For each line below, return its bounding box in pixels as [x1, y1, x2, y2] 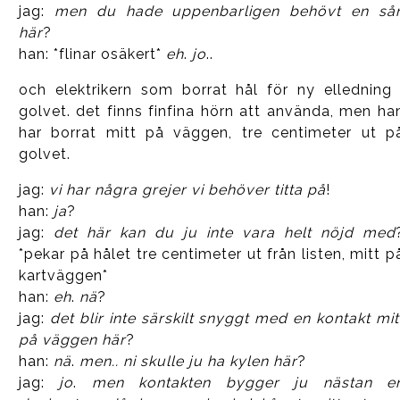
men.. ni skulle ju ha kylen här [79, 352, 297, 370]
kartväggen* [18, 266, 108, 284]
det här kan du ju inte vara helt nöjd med [53, 223, 396, 241]
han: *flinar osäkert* [18, 45, 166, 62]
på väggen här [18, 330, 126, 348]
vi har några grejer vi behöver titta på [48, 180, 326, 198]
